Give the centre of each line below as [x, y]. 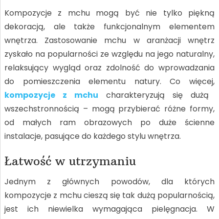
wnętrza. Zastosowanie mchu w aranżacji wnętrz [109, 40]
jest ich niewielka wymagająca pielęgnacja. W [109, 209]
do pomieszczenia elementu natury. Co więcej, [109, 81]
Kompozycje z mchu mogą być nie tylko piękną [109, 13]
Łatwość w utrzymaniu [70, 161]
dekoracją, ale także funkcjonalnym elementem [109, 26]
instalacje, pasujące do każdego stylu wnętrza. [92, 136]
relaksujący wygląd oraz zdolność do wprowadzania [109, 67]
